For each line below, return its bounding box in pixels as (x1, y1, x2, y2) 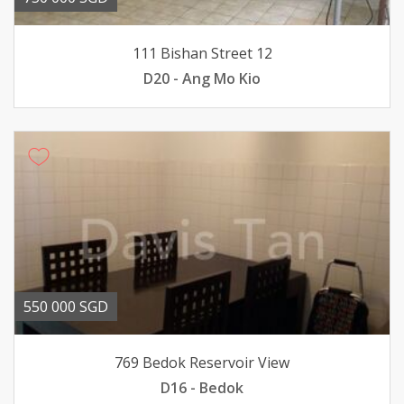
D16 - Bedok (161, 378, 243, 398)
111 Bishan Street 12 (132, 43, 272, 63)
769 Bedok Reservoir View (115, 353, 289, 372)
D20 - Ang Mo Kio (143, 69, 261, 88)
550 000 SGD (23, 297, 108, 317)
